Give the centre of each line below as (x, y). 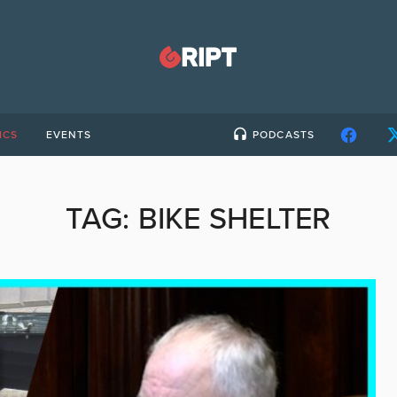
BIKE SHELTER (234, 219)
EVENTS (69, 135)
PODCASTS (284, 135)
